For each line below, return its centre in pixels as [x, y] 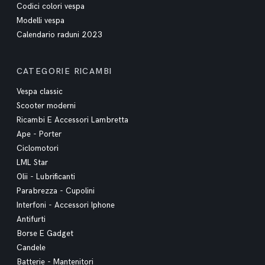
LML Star [32, 162]
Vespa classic [39, 91]
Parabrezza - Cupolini [55, 191]
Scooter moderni [46, 106]
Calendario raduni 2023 [59, 35]
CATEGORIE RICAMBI [64, 71]
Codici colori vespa [50, 6]
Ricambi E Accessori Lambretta [72, 120]
